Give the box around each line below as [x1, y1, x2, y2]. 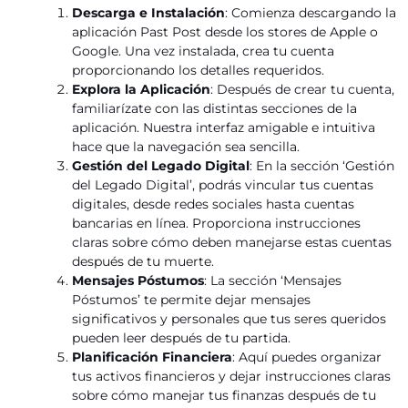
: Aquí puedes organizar [232, 348, 382, 365]
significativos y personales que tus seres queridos [72, 310, 387, 327]
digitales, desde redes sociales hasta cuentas [72, 195, 355, 212]
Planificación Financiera [72, 348, 233, 365]
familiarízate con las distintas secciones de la [72, 99, 358, 117]
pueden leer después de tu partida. [72, 329, 291, 346]
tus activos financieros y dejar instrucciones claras [72, 367, 392, 384]
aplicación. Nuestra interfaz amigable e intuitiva [72, 118, 376, 136]
